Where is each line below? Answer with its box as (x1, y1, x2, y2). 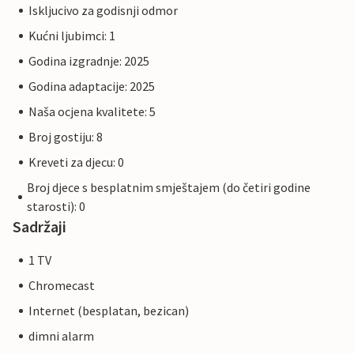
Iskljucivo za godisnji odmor (28, 2, 178, 19)
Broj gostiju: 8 (28, 129, 103, 145)
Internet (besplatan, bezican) (28, 303, 189, 319)
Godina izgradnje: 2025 (28, 53, 149, 70)
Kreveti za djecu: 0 (28, 154, 124, 171)
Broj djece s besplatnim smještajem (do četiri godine (27, 179, 311, 196)
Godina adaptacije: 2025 (28, 78, 155, 95)
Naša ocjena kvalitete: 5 (28, 104, 156, 120)
